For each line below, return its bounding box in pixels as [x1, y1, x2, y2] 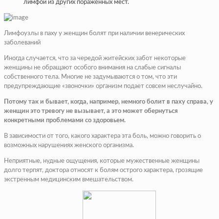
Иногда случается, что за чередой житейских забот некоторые [4, 55, 186, 62]
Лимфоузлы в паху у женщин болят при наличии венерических [4, 30, 185, 37]
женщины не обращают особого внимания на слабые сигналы [4, 64, 181, 71]
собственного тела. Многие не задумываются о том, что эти [4, 73, 177, 80]
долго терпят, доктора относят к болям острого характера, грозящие [4, 167, 203, 174]
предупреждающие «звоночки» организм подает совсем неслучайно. [4, 83, 202, 89]
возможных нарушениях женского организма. [4, 142, 134, 149]
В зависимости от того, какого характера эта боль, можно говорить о [4, 132, 201, 139]
